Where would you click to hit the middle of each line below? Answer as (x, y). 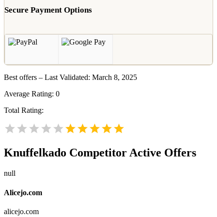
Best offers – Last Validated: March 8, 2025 (70, 77)
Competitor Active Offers (131, 153)
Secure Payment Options (48, 10)
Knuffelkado (35, 153)
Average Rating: (30, 94)
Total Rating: (24, 110)
